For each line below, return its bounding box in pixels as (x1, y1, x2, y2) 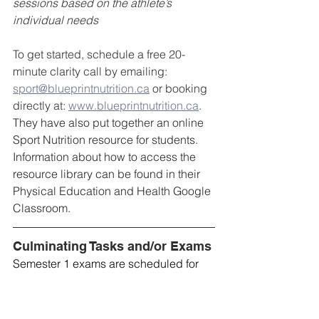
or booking (150, 81, 210, 96)
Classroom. (13, 201, 70, 216)
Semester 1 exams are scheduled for (13, 256, 202, 271)
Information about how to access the (13, 150, 199, 164)
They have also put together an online (13, 115, 206, 130)
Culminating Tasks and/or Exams (13, 239, 211, 254)
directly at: (13, 98, 68, 113)
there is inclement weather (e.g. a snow (13, 291, 214, 305)
